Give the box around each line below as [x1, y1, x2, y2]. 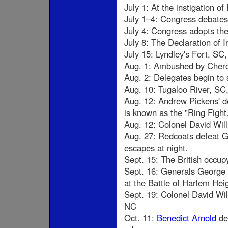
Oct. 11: [124, 212, 157, 224]
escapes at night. [124, 141, 188, 154]
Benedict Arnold [157, 212, 216, 224]
